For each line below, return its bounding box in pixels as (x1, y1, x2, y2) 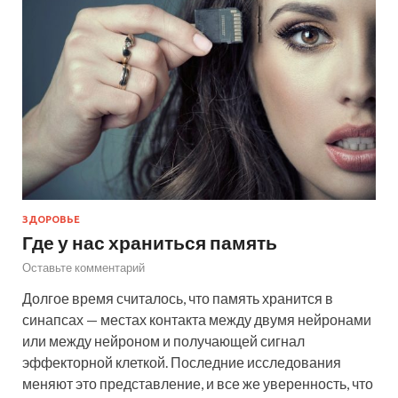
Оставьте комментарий (22, 259, 145, 275)
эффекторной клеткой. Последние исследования (22, 353, 341, 370)
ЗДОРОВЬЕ (22, 213, 80, 225)
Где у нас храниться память (22, 230, 277, 253)
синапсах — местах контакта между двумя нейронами (22, 310, 371, 328)
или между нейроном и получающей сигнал (22, 331, 305, 349)
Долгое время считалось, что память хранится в (22, 289, 333, 306)
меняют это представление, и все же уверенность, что (22, 374, 373, 392)
